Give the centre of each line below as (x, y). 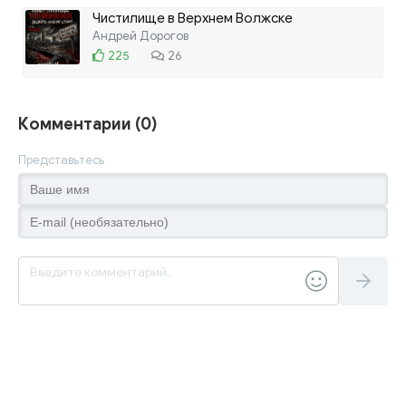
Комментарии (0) (88, 124)
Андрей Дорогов (140, 35)
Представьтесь (61, 159)
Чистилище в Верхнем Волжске (193, 18)
